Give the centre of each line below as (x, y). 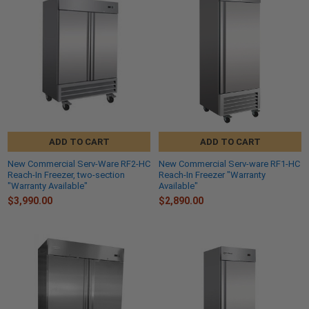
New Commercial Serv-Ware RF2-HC (79, 164)
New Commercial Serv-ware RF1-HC (229, 164)
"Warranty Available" (48, 186)
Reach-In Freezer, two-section (66, 175)
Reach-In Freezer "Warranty (212, 175)
